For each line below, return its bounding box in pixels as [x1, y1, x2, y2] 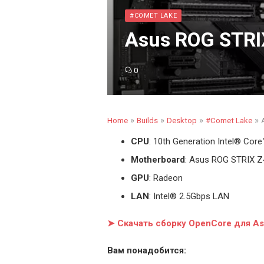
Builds [137, 116, 158, 125]
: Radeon [149, 173, 183, 183]
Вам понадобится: [107, 245, 186, 256]
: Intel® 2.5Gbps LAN [149, 191, 229, 202]
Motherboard [131, 154, 185, 165]
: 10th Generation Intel [149, 136, 234, 147]
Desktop [167, 116, 197, 125]
